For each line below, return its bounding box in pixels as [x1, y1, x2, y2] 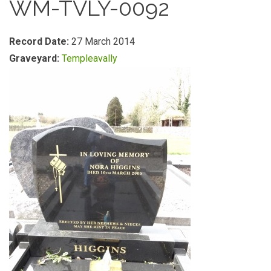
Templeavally [62, 53, 117, 64]
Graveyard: [9, 53, 62, 64]
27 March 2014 [71, 36, 135, 47]
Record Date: [9, 36, 71, 47]
